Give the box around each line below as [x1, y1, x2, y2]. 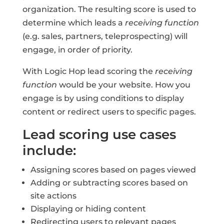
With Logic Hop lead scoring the [22, 66, 155, 76]
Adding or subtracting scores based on [30, 178, 188, 187]
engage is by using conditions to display [22, 93, 184, 103]
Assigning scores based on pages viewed [30, 165, 196, 174]
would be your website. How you [56, 80, 190, 89]
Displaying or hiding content [30, 204, 146, 213]
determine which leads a [22, 18, 125, 27]
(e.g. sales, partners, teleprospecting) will [22, 31, 187, 41]
